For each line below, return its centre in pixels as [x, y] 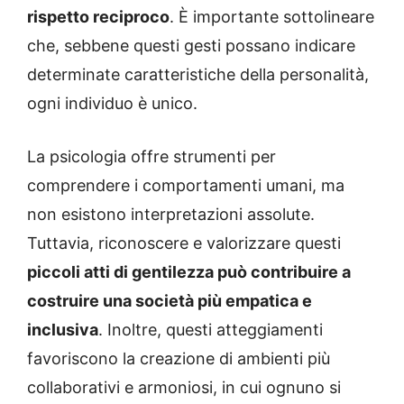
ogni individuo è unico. [112, 103]
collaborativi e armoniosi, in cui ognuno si [184, 387]
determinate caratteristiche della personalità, [198, 74]
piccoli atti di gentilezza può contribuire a [189, 271]
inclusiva [63, 329]
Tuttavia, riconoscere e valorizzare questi [184, 243]
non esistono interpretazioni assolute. [171, 214]
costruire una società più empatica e [170, 300]
